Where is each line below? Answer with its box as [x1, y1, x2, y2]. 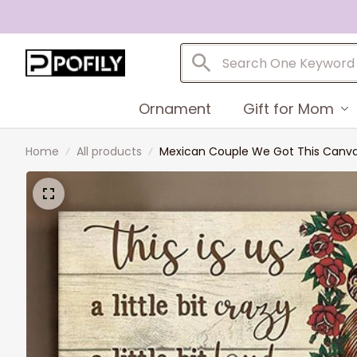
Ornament [138, 98, 211, 119]
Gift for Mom [242, 98, 334, 119]
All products [76, 143, 142, 159]
